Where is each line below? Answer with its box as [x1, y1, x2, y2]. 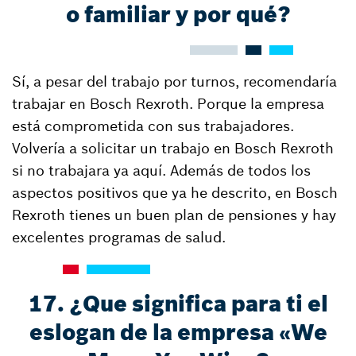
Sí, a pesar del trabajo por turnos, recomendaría [12, 72, 337, 91]
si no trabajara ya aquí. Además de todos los [12, 161, 311, 180]
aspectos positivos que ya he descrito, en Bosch [12, 184, 338, 202]
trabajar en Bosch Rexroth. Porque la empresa [12, 95, 324, 113]
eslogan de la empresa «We [29, 319, 327, 346]
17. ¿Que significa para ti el [28, 290, 328, 318]
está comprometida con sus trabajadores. [12, 117, 294, 135]
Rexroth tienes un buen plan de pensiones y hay [12, 206, 336, 224]
